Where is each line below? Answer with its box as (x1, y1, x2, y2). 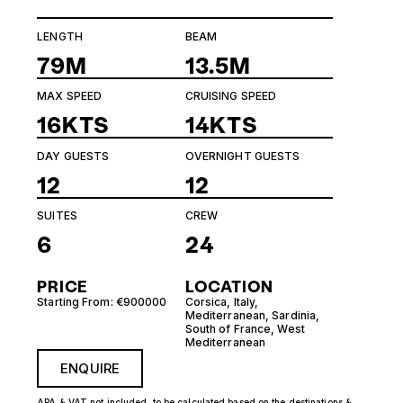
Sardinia (272, 309, 317, 323)
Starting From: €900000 (37, 295, 167, 309)
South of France (184, 322, 272, 336)
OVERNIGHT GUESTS (184, 148, 300, 163)
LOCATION (184, 277, 274, 298)
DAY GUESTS (37, 148, 110, 163)
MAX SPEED (37, 89, 103, 103)
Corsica (184, 295, 228, 309)
